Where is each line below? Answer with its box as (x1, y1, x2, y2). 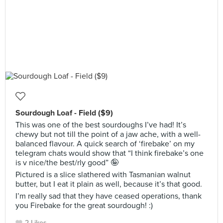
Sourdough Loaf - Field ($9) (15, 108, 113, 118)
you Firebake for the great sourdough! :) (15, 201, 153, 211)
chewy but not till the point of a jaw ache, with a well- (15, 129, 201, 139)
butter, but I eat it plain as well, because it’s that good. (15, 179, 202, 189)
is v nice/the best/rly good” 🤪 (15, 158, 118, 168)
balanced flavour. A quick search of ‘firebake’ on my (15, 139, 195, 149)
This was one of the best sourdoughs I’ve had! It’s (15, 120, 186, 130)
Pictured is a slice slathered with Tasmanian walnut (15, 170, 191, 180)
